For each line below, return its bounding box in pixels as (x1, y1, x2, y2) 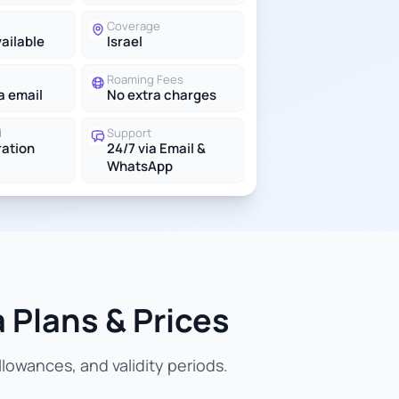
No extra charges (107, 85, 216, 104)
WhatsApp (107, 157, 173, 175)
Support (107, 125, 151, 141)
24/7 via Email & (107, 139, 206, 158)
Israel (107, 32, 142, 51)
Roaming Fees (107, 71, 183, 87)
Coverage (107, 18, 160, 34)
